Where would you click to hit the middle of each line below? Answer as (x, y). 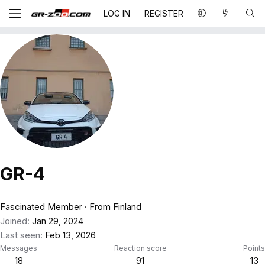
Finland (127, 207)
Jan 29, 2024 (58, 221)
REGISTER (164, 13)
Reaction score (140, 248)
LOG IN (117, 13)
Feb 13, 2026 (70, 235)
